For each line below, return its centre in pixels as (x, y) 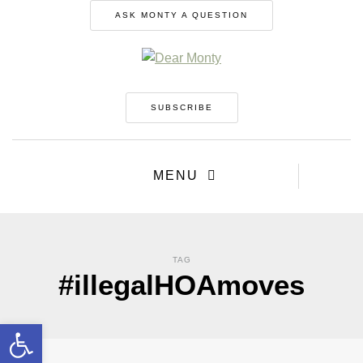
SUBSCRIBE (181, 108)
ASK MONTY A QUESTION (181, 15)
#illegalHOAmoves (181, 285)
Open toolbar (47, 331)
